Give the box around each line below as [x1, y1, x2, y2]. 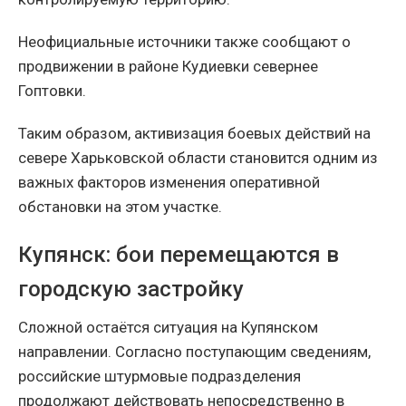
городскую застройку [18, 275, 244, 302]
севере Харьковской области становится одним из [18, 148, 378, 167]
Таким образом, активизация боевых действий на [18, 123, 371, 142]
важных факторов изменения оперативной [18, 172, 320, 191]
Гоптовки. [18, 81, 86, 100]
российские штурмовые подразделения [18, 366, 301, 385]
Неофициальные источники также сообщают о [18, 32, 351, 51]
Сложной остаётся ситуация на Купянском [18, 317, 318, 336]
